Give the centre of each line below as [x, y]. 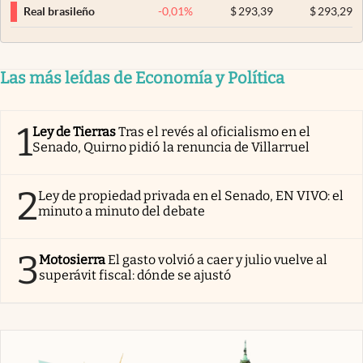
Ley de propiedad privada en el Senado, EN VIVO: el [191, 195]
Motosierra [73, 259]
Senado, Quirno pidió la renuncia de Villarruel [171, 147]
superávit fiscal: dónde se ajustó [135, 275]
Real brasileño [59, 12]
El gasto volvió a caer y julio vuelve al [218, 259]
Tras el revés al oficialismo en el [215, 131]
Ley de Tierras [75, 131]
